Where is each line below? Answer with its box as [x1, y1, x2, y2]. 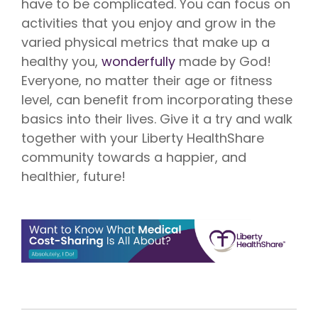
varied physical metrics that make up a [21, 33, 270, 51]
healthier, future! [21, 167, 126, 185]
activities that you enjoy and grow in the [21, 13, 275, 32]
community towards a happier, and [21, 148, 246, 166]
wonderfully [102, 52, 175, 70]
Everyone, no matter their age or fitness [21, 71, 273, 89]
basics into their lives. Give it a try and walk [21, 109, 292, 128]
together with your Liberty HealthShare [21, 128, 264, 147]
